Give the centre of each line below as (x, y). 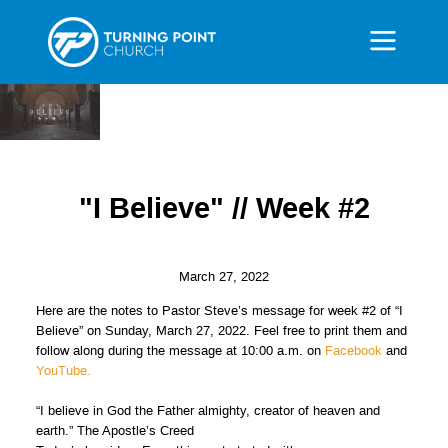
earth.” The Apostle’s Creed (114, 430)
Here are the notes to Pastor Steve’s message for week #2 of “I (219, 310)
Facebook (355, 350)
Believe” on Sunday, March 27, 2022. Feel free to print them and (221, 330)
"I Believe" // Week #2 (224, 207)
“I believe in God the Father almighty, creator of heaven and (207, 410)
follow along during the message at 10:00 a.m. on (180, 350)
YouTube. (63, 370)
